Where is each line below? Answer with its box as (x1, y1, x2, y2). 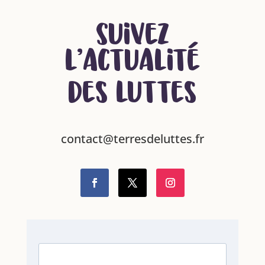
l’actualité (64, 51, 201, 78)
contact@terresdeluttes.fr (60, 131, 204, 147)
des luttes (68, 83, 197, 110)
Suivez (95, 25, 169, 52)
